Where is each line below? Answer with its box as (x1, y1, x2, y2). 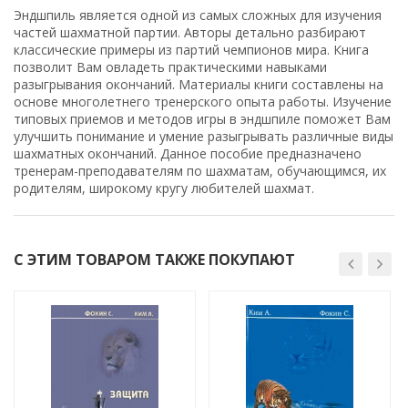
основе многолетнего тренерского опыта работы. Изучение (14, 92, 392, 110)
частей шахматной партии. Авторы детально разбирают (14, 23, 366, 41)
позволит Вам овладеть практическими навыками (14, 57, 327, 76)
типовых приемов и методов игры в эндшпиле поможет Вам (14, 109, 391, 127)
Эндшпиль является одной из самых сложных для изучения (14, 5, 382, 24)
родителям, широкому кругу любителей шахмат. (14, 178, 314, 197)
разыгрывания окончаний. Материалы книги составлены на (14, 75, 383, 93)
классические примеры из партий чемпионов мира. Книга (14, 40, 369, 58)
